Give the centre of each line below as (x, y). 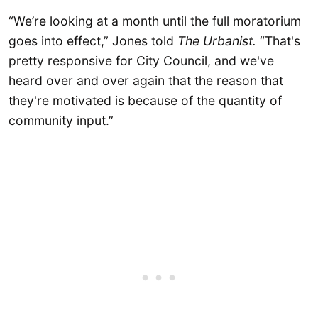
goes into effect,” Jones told (93, 41)
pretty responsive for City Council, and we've (141, 61)
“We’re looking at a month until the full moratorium (155, 21)
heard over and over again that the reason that (146, 81)
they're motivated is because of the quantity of (145, 101)
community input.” (61, 121)
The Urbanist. (217, 41)
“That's (278, 41)
